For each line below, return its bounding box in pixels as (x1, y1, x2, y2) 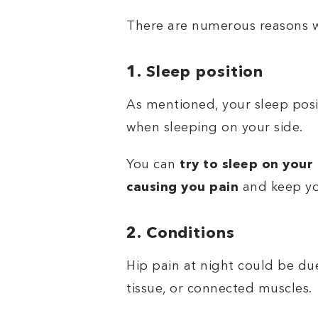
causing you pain (126, 181, 238, 194)
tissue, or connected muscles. (126, 283, 316, 296)
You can (126, 158, 180, 172)
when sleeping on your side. (126, 121, 307, 135)
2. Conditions (126, 226, 235, 242)
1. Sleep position (126, 65, 264, 81)
